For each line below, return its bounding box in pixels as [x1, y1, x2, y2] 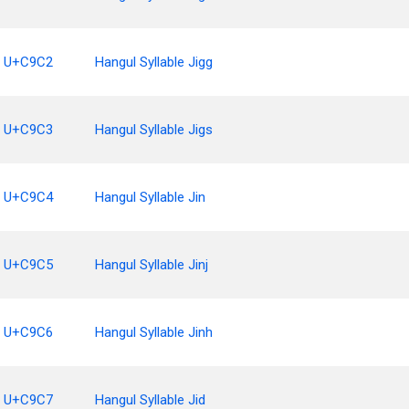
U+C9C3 [4, 121, 53, 138]
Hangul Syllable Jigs [95, 121, 213, 138]
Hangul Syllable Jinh [95, 324, 213, 341]
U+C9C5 [4, 257, 53, 273]
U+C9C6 [4, 324, 53, 341]
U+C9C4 [4, 189, 53, 205]
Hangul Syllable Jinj [95, 257, 208, 273]
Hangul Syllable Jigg [95, 54, 213, 70]
